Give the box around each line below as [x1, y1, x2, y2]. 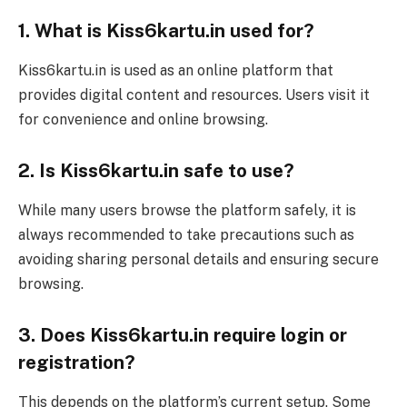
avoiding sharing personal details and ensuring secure [18, 251, 379, 269]
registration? [18, 352, 135, 374]
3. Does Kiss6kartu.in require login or [18, 324, 347, 347]
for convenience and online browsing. [18, 111, 268, 129]
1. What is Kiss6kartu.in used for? [18, 20, 314, 43]
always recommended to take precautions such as [18, 226, 354, 244]
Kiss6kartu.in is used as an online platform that [18, 62, 333, 80]
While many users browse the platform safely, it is [18, 202, 356, 220]
